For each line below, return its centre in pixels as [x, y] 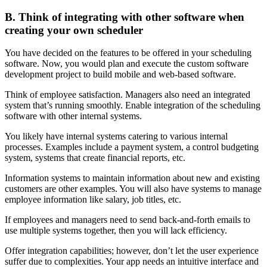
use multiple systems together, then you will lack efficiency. [116, 231]
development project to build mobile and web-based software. [120, 74]
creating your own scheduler [74, 30]
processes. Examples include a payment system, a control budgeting [132, 147]
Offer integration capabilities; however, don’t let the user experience [132, 251]
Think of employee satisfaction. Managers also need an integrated [128, 95]
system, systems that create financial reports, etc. [95, 158]
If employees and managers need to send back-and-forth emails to [128, 220]
